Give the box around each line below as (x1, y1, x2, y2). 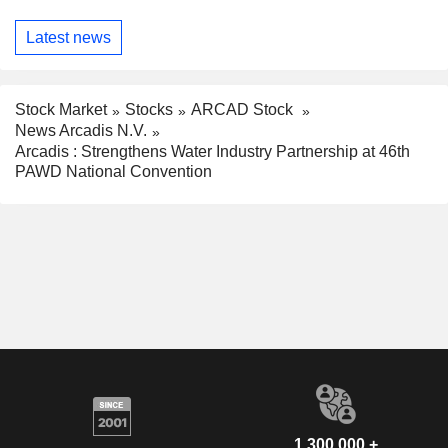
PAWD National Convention (15, 162, 212, 180)
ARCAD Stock (191, 101, 297, 119)
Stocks (125, 101, 173, 119)
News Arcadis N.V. (15, 122, 147, 140)
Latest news (26, 28, 111, 46)
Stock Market (15, 101, 107, 119)
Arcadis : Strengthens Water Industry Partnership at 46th (15, 142, 410, 160)
